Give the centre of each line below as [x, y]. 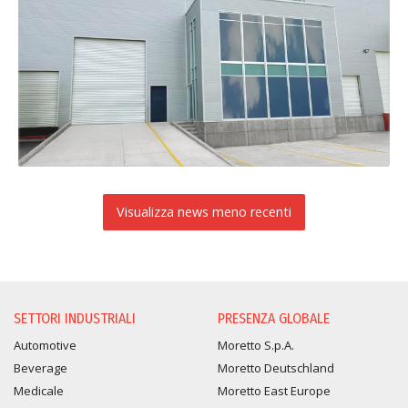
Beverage [41, 368]
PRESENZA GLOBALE [274, 319]
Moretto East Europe [274, 391]
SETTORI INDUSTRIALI [75, 319]
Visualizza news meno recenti [204, 212]
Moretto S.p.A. [256, 346]
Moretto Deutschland [276, 368]
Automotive [45, 346]
